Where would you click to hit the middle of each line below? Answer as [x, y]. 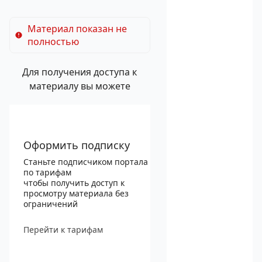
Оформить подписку [77, 145]
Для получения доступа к [80, 72]
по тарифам [47, 172]
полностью [53, 42]
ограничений [51, 204]
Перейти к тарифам [63, 229]
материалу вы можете [80, 86]
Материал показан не [77, 29]
